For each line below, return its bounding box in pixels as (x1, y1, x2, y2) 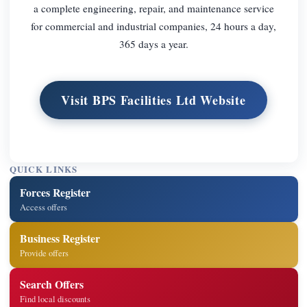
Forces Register (20, 184, 91, 200)
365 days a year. (119, 36, 188, 51)
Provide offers (20, 247, 69, 259)
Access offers (20, 201, 68, 213)
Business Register (20, 230, 101, 246)
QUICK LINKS (9, 163, 78, 176)
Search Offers (20, 275, 84, 292)
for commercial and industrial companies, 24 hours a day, (31, 19, 276, 33)
